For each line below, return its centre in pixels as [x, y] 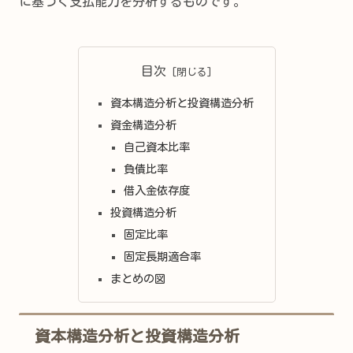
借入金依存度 [157, 191]
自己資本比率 [157, 147]
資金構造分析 [143, 124]
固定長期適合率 [163, 257]
